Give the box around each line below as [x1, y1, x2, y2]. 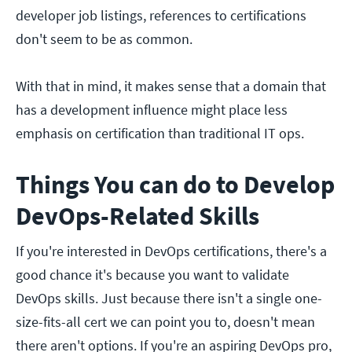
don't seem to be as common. [16, 30, 192, 49]
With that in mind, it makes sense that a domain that [16, 77, 326, 96]
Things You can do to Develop [16, 169, 335, 201]
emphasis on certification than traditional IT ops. [16, 124, 304, 143]
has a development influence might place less [16, 101, 288, 119]
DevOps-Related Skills [16, 200, 259, 233]
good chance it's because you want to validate [16, 266, 289, 284]
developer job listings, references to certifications [16, 6, 306, 25]
